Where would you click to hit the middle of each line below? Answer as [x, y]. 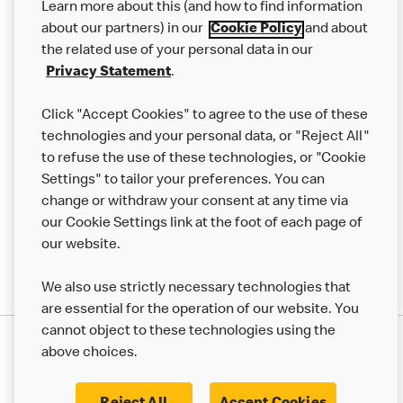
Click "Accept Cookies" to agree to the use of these [205, 116]
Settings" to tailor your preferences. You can [183, 181]
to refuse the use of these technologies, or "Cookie [204, 159]
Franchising [59, 67]
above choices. [90, 354]
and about [335, 30]
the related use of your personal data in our [177, 51]
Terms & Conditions [112, 369]
